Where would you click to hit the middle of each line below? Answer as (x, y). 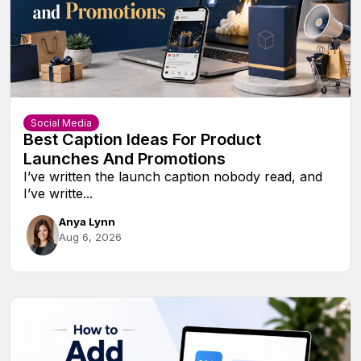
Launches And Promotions (124, 159)
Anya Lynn (87, 222)
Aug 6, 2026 (90, 237)
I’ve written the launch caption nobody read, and (173, 177)
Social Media (61, 123)
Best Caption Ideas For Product (142, 140)
